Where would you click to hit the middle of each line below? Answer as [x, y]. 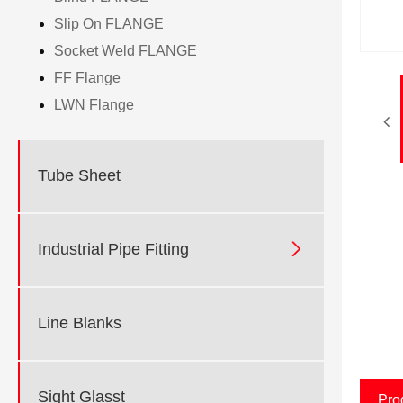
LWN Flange [94, 104]
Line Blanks [80, 323]
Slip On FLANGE [109, 23]
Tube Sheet [79, 176]
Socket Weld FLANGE [125, 50]
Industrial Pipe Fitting [113, 250]
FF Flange [87, 77]
